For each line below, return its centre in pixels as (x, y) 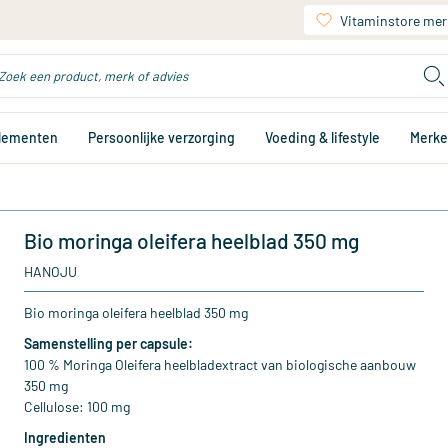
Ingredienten (65, 437)
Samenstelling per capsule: (108, 343)
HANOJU (50, 271)
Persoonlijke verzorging (161, 137)
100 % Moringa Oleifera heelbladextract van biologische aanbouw (220, 364)
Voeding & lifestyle (322, 137)
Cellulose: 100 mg (77, 406)
